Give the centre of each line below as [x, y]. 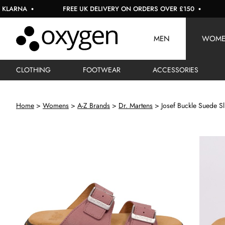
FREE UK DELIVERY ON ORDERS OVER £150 [108, 9]
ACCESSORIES [176, 70]
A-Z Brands [94, 105]
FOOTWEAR [102, 70]
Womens [56, 105]
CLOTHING [33, 70]
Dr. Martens [136, 105]
